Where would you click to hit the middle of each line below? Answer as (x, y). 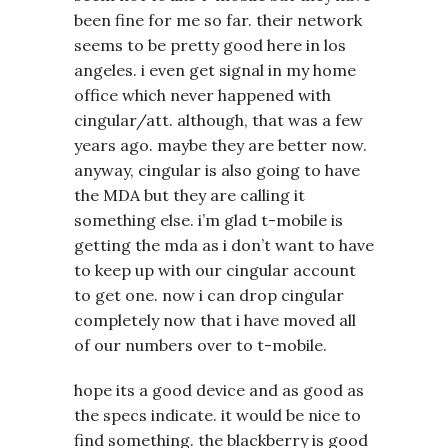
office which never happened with (202, 94)
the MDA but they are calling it (189, 194)
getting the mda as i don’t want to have (224, 244)
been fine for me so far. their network (218, 19)
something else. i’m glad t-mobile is (208, 219)
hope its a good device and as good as (219, 389)
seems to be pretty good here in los (210, 44)
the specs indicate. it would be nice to (217, 414)
